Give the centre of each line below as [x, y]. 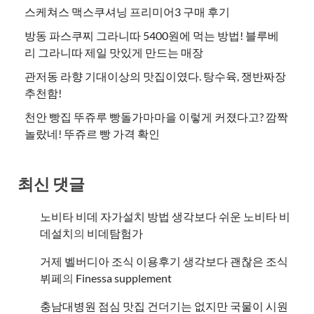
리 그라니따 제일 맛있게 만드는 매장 [114, 52]
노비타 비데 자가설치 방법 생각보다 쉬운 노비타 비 [165, 217]
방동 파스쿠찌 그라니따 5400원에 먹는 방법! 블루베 [152, 35]
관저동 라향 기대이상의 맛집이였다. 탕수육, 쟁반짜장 [155, 76]
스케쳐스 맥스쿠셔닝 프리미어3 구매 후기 [127, 11]
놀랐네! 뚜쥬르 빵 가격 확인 [92, 133]
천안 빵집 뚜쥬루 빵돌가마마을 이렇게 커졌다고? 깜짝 [156, 116]
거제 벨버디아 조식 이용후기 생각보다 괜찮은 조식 [164, 261]
